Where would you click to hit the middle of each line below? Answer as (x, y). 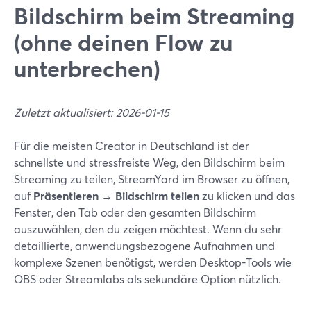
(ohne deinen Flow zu (123, 42)
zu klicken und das (247, 195)
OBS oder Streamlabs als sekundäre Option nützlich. (148, 279)
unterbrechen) (87, 68)
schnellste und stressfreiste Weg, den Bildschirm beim (149, 162)
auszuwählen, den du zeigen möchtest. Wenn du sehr (148, 229)
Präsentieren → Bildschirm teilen (116, 195)
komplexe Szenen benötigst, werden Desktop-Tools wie (153, 262)
